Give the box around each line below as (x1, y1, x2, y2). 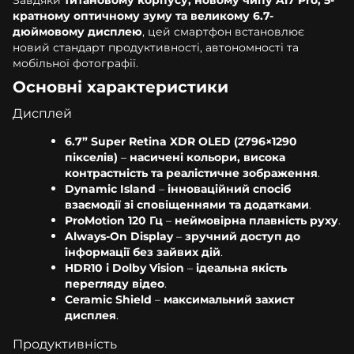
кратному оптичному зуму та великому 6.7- (13, 8, 273, 23)
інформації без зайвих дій (65, 244, 220, 259)
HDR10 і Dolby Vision (65, 260, 184, 275)
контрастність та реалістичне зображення (65, 165, 318, 180)
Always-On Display (65, 228, 173, 243)
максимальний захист (164, 292, 294, 307)
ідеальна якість (196, 260, 287, 275)
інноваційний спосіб (168, 181, 291, 196)
